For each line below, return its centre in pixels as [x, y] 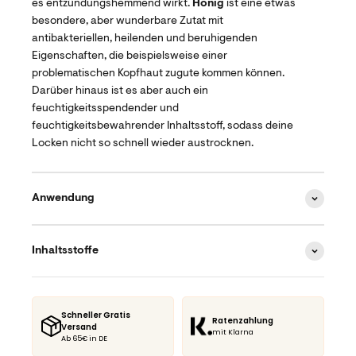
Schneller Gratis [96, 315]
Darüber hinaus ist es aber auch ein [120, 91]
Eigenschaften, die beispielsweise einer [130, 56]
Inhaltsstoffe [65, 251]
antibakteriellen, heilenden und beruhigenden [145, 39]
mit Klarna [233, 333]
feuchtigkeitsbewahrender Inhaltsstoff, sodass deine [163, 126]
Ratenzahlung [243, 321]
